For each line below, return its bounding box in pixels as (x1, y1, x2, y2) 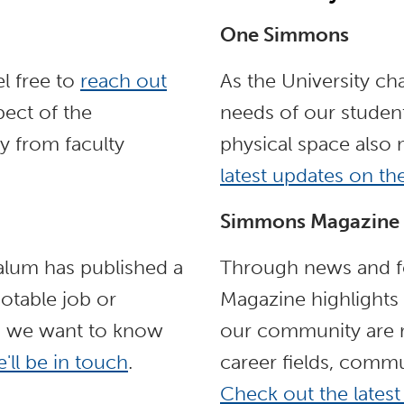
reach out (80, 69, 167, 93)
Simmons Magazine (220, 209, 399, 234)
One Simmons (220, 23, 349, 47)
